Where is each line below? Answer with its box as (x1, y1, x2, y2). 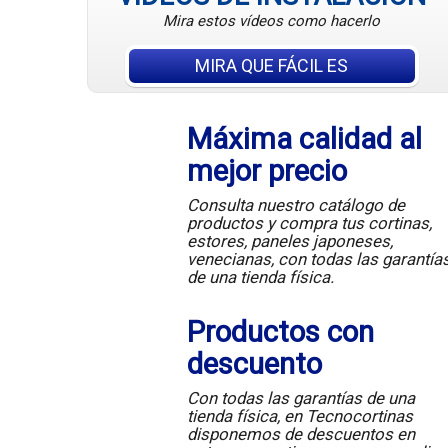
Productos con (186, 315, 374, 350)
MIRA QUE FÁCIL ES (195, 55, 349, 77)
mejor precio (186, 154, 347, 189)
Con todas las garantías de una (186, 388, 415, 409)
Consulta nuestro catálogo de (186, 195, 405, 216)
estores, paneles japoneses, (186, 231, 393, 252)
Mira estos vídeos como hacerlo (163, 12, 381, 31)
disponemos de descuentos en (186, 424, 415, 445)
